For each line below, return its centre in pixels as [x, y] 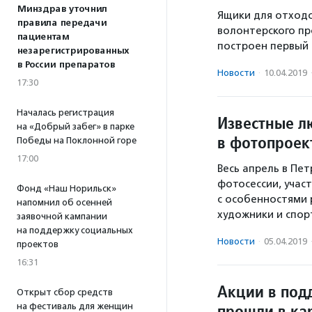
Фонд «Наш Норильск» [67, 188]
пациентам [43, 37]
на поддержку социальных [75, 230]
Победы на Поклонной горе [77, 140]
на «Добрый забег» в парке [76, 126]
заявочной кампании [62, 216]
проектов [38, 244]
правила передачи [62, 23]
